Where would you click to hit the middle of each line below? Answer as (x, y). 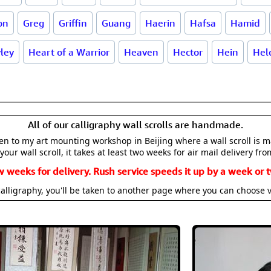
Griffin (73, 23)
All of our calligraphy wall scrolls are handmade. (135, 125)
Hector (188, 52)
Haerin (160, 23)
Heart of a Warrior (69, 52)
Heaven (141, 52)
